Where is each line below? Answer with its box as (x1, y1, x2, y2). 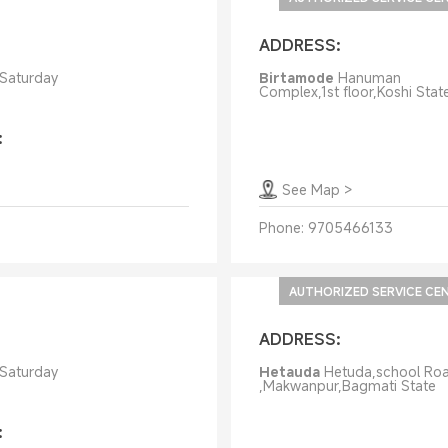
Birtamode (258, 68, 334, 87)
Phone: (258, 218, 304, 237)
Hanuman (337, 68, 401, 87)
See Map (281, 180, 340, 199)
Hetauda (258, 362, 320, 381)
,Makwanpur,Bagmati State (258, 376, 436, 395)
